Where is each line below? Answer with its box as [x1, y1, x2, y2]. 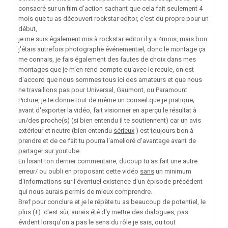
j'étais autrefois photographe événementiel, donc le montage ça [18, 45, 206, 53]
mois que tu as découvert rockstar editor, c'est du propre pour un [18, 15, 209, 23]
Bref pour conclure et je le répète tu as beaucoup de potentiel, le [18, 198, 206, 206]
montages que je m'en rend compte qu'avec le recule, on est [18, 66, 194, 74]
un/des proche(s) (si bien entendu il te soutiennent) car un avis [18, 117, 201, 125]
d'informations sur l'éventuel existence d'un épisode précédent [18, 178, 203, 186]
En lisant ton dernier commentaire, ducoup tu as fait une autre [18, 157, 197, 165]
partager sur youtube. [18, 147, 81, 155]
